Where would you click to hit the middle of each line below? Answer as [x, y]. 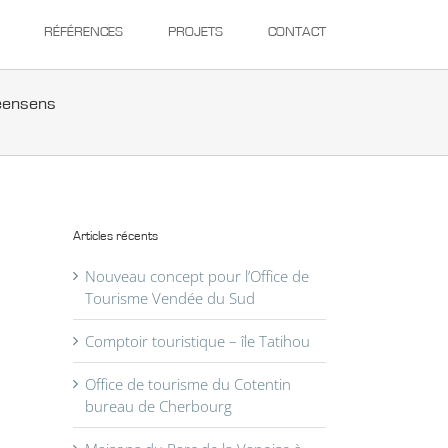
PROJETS [195, 32]
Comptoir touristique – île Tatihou [197, 340]
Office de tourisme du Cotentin [188, 383]
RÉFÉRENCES [83, 32]
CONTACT [297, 32]
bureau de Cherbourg [158, 405]
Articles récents [115, 237]
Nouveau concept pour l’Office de [197, 275]
